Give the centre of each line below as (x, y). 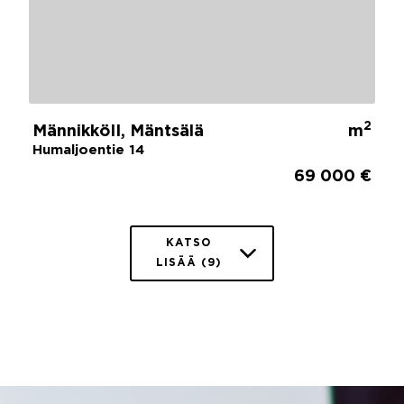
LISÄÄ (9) (188, 262)
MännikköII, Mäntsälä (118, 131)
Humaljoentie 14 (88, 150)
